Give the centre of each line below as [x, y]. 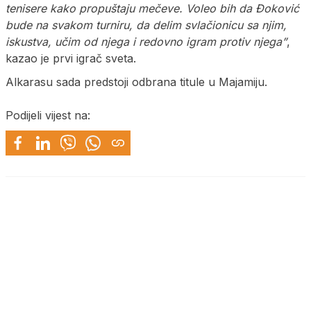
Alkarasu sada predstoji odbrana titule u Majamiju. [136, 82]
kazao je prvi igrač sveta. [71, 59]
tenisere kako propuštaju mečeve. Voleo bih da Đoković [152, 9]
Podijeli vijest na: [48, 116]
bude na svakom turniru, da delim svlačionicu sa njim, [146, 25]
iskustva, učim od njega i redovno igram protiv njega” [146, 42]
